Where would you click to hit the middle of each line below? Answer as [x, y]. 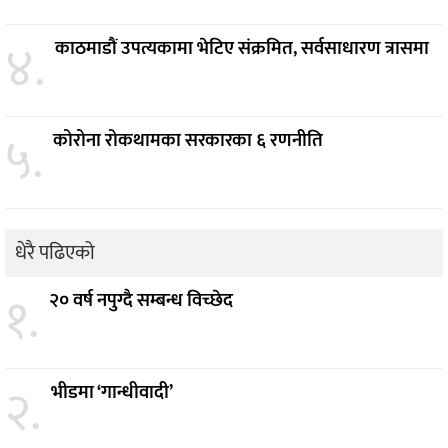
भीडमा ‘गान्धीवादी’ [112, 393]
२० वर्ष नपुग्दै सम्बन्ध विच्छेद [141, 301]
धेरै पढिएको [55, 253]
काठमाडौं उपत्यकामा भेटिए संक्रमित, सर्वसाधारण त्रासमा [242, 49]
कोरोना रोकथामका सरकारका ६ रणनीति [188, 141]
